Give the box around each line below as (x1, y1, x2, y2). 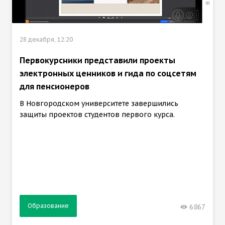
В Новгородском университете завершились (20, 99, 178, 108)
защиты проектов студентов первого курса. (20, 110, 175, 120)
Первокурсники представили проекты (20, 55, 175, 66)
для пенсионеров (20, 81, 89, 92)
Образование (28, 201, 69, 209)
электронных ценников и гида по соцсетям (20, 68, 196, 79)
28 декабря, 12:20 (20, 36, 73, 44)
